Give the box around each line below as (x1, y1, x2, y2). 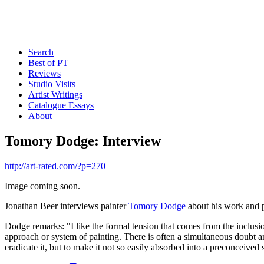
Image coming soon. (5, 180, 80, 191)
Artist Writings (28, 90, 82, 100)
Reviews (28, 68, 61, 78)
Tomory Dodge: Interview (5, 133, 161, 148)
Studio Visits (28, 79, 75, 89)
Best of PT (28, 58, 68, 68)
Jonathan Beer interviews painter (5, 200, 128, 211)
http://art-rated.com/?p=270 (5, 160, 105, 171)
